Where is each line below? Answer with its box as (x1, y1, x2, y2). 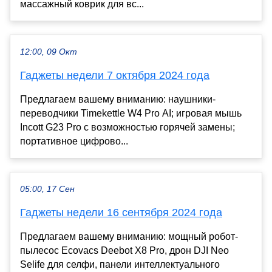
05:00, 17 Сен (20, 184, 75, 194)
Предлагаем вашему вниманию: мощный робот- (20, 231, 238, 242)
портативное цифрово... (20, 135, 128, 146)
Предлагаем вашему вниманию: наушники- (20, 93, 216, 104)
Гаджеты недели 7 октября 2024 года (20, 69, 209, 81)
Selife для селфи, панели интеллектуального (20, 259, 220, 270)
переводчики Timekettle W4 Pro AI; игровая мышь (20, 107, 242, 118)
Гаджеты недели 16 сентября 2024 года (20, 206, 222, 219)
